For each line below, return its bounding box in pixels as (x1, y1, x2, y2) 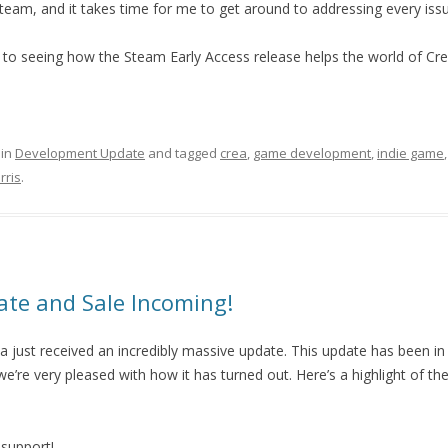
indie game (377, 144, 444, 163)
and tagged (145, 144, 220, 163)
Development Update (15, 144, 145, 163)
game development (253, 144, 371, 163)
